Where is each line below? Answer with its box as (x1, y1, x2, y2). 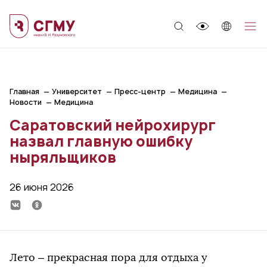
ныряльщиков (10, 147, 116, 167)
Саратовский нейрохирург (10, 115, 216, 135)
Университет (52, 86, 102, 97)
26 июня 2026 (10, 181, 74, 194)
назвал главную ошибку (10, 131, 193, 151)
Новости (10, 97, 42, 107)
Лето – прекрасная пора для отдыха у (10, 251, 207, 264)
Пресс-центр (114, 86, 166, 97)
